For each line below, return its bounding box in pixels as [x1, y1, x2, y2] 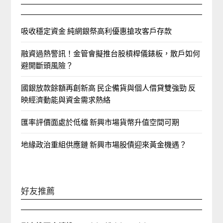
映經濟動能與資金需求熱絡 [21, 95, 111, 104]
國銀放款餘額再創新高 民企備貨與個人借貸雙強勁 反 [21, 83, 196, 92]
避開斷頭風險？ [21, 61, 74, 70]
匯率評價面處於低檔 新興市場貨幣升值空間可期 [21, 117, 180, 126]
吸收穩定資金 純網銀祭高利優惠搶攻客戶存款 [21, 26, 172, 35]
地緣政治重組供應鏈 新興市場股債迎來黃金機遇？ [21, 140, 187, 149]
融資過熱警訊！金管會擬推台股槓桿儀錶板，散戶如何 [21, 49, 201, 58]
